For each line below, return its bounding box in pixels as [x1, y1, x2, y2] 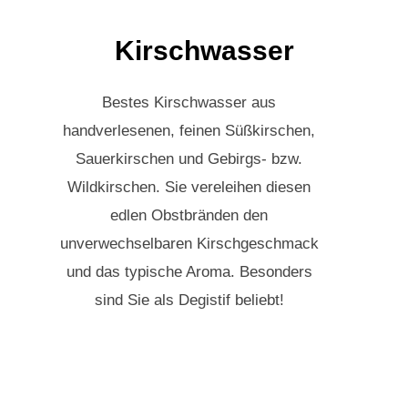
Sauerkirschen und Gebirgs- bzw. [76, 149, 303, 168]
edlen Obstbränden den [110, 206, 269, 224]
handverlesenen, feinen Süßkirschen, [63, 121, 316, 139]
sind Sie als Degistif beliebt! [94, 291, 284, 309]
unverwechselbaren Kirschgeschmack [59, 234, 319, 252]
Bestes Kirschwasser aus [102, 93, 277, 111]
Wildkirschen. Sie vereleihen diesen [67, 178, 311, 196]
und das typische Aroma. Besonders [66, 262, 312, 280]
